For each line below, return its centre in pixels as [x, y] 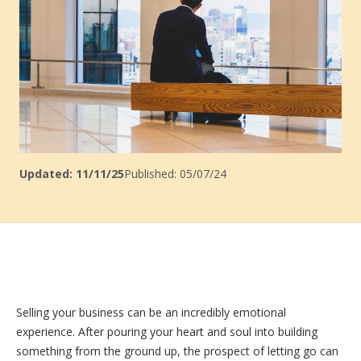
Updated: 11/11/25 [72, 173]
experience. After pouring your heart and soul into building [167, 332]
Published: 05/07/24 [175, 173]
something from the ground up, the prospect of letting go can [177, 351]
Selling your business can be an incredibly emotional [151, 313]
